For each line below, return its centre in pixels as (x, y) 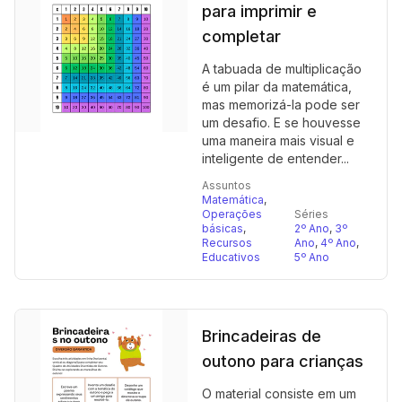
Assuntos (227, 185)
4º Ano (338, 243)
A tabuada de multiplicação (282, 69)
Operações (232, 214)
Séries (311, 214)
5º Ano (312, 257)
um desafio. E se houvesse (281, 122)
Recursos (227, 243)
